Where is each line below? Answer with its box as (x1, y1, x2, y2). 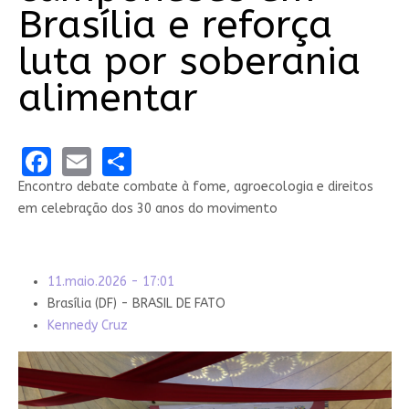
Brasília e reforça (17, 2, 332, 48)
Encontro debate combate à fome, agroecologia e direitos (17, 178, 373, 194)
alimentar (17, 75, 198, 121)
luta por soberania (17, 38, 361, 85)
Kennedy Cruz (47, 317, 128, 333)
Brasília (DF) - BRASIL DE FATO (47, 295, 225, 311)
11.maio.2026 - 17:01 (47, 273, 174, 289)
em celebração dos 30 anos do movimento (17, 200, 278, 216)
